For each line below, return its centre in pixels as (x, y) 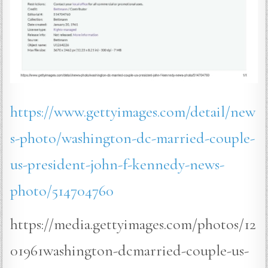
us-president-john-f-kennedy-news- (118, 164)
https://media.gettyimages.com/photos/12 (133, 224)
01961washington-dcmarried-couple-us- (130, 250)
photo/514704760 (62, 190)
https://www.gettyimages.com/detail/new (133, 111)
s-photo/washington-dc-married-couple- (133, 138)
